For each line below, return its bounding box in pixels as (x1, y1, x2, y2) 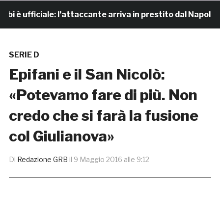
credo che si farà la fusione (8, 107, 198, 125)
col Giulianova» (8, 127, 114, 145)
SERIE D (8, 50, 39, 60)
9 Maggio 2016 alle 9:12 (73, 155, 149, 164)
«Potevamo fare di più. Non (8, 86, 197, 104)
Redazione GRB (17, 155, 68, 164)
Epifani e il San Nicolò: (8, 65, 165, 83)
